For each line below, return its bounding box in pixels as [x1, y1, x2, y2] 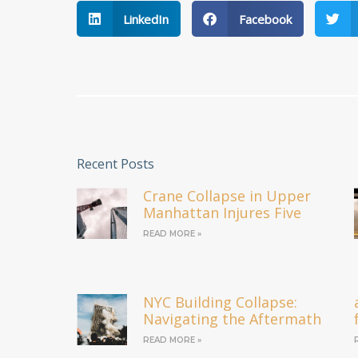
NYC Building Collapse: [143, 292, 298, 312]
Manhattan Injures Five [143, 203, 302, 223]
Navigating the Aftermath [143, 309, 322, 329]
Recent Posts [76, 155, 154, 173]
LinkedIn [123, 10, 169, 27]
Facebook [238, 10, 292, 27]
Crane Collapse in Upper [143, 186, 312, 206]
